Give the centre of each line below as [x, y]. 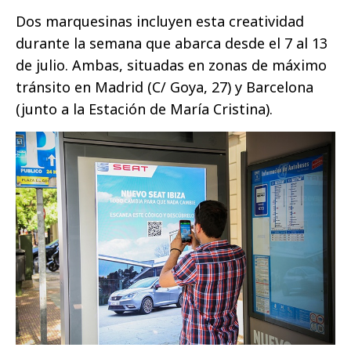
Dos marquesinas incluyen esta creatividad [160, 22]
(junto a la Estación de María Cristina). [144, 109]
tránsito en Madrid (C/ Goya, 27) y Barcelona [165, 87]
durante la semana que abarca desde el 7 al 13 [172, 43]
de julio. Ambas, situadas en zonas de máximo [171, 65]
